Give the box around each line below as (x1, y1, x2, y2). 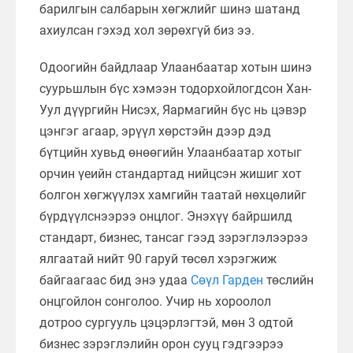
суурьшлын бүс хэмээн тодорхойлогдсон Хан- (39, 80, 311, 96)
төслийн (263, 272, 314, 288)
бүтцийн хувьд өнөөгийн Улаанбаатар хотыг (39, 144, 302, 160)
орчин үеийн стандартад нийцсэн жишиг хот (39, 165, 302, 181)
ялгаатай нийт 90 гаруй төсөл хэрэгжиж (39, 251, 277, 266)
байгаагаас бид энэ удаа (39, 272, 191, 288)
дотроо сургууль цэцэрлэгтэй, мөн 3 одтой (39, 314, 293, 330)
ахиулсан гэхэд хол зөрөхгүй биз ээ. (39, 22, 255, 38)
